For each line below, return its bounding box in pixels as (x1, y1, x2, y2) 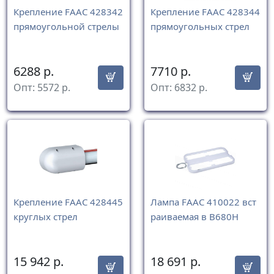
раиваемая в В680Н (150, 210, 239, 223)
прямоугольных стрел (150, 20, 250, 32)
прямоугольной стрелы (13, 20, 119, 32)
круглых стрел (13, 210, 78, 223)
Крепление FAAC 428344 (150, 5, 260, 18)
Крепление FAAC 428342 (13, 5, 123, 18)
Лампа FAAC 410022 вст (150, 196, 256, 209)
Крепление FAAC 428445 (13, 196, 123, 209)
